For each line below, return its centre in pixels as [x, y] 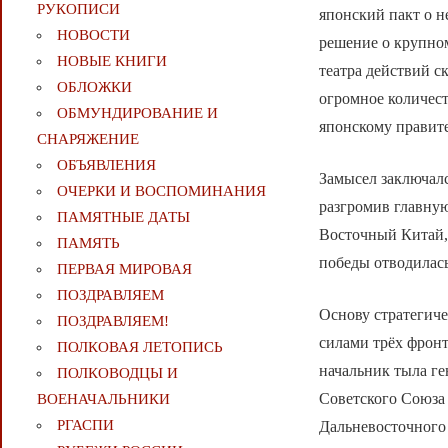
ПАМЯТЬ [88, 243]
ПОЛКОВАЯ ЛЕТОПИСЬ [139, 347]
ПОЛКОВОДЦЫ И [117, 373]
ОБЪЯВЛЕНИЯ [106, 165]
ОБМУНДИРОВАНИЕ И [137, 113]
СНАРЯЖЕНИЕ [87, 139]
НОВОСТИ [93, 35]
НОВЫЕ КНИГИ [111, 61]
